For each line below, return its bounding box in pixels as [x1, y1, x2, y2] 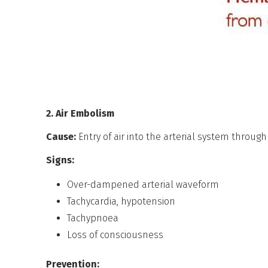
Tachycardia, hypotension [67, 195, 176, 207]
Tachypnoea [67, 212, 119, 224]
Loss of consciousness [67, 229, 164, 240]
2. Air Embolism [46, 107, 115, 119]
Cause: [46, 130, 77, 142]
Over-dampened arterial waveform [67, 178, 220, 190]
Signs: [46, 154, 75, 166]
